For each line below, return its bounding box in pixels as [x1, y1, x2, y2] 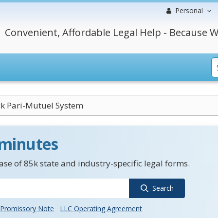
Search [152, 183, 174, 193]
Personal [175, 6, 203, 15]
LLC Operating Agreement [60, 204, 142, 213]
